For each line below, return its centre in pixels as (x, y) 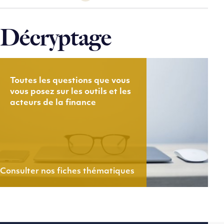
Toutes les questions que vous (70, 81)
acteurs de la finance (53, 103)
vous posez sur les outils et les (70, 92)
